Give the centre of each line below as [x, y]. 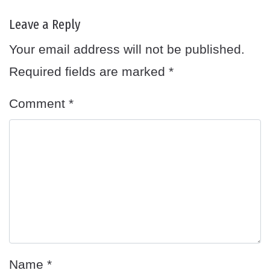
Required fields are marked [89, 71]
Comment [39, 103]
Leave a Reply [45, 24]
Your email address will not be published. [127, 49]
